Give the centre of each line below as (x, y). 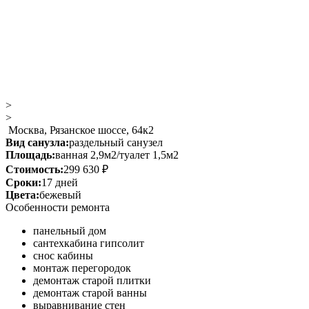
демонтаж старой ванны (90, 293)
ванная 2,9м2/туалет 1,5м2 (117, 155)
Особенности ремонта (58, 207)
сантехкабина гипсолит (89, 243)
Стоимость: (34, 169)
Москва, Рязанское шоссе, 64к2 (80, 130)
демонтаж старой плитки (92, 280)
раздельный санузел (116, 142)
